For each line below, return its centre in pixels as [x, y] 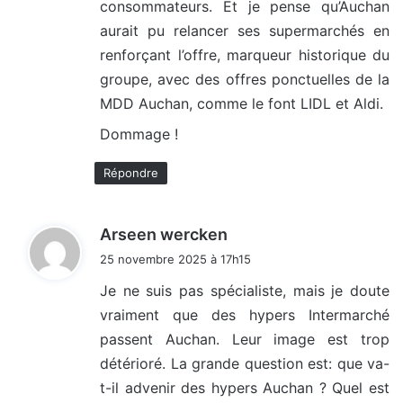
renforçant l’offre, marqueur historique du [245, 55]
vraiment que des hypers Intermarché [245, 315]
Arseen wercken [164, 235]
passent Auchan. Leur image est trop [245, 340]
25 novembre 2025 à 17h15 [175, 260]
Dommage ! [139, 134]
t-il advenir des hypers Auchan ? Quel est [245, 388]
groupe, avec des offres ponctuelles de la [245, 80]
